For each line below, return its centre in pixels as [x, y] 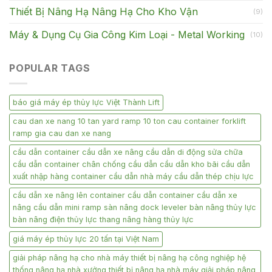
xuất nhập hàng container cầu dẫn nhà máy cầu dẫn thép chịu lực [133, 176]
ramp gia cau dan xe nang [62, 133]
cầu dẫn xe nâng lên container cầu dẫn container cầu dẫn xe [125, 195]
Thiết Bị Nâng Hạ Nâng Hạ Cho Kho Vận [104, 12]
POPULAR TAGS [50, 68]
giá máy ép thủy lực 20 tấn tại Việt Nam [86, 239]
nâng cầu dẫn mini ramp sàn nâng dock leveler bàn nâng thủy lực [134, 207]
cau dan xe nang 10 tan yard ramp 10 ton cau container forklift [129, 121]
